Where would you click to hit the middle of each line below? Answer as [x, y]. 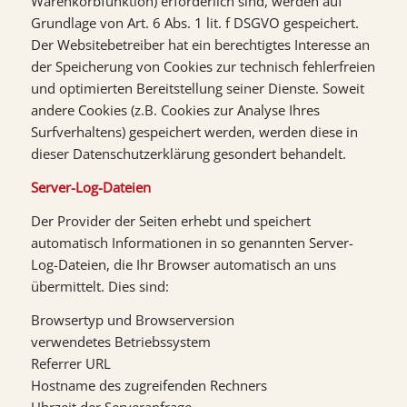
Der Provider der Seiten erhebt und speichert [170, 220]
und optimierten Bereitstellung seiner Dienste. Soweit [197, 89]
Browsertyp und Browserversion [132, 319]
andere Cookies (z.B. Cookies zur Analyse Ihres [175, 110]
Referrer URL [70, 363]
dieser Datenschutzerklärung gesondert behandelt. [188, 154]
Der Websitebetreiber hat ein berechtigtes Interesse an [200, 45]
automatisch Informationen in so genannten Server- [192, 242]
